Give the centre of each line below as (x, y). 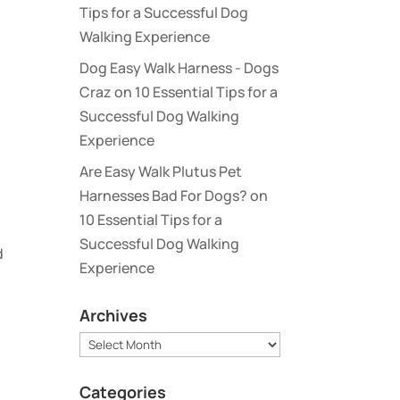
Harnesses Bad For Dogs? (164, 196)
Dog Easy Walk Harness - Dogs (179, 68)
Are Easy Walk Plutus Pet (161, 171)
